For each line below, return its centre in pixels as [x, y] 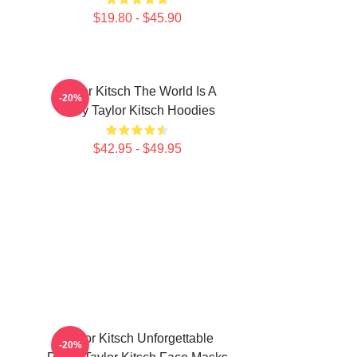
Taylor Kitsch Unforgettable [137, 338]
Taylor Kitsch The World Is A [137, 91]
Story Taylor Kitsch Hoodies [137, 110]
